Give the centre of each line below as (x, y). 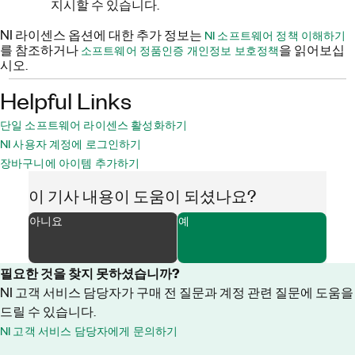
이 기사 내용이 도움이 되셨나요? (142, 195)
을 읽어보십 (312, 49)
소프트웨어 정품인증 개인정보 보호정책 (180, 50)
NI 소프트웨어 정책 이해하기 (275, 35)
